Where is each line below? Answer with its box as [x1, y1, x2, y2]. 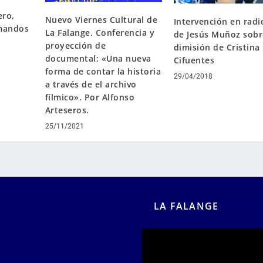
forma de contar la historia [45, 65, 161, 77]
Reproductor [141, 228, 193, 240]
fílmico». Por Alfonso [45, 91, 135, 103]
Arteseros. [45, 104, 89, 116]
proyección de [45, 39, 106, 51]
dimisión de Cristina [173, 42, 260, 53]
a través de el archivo [45, 78, 137, 90]
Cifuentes [173, 55, 215, 66]
